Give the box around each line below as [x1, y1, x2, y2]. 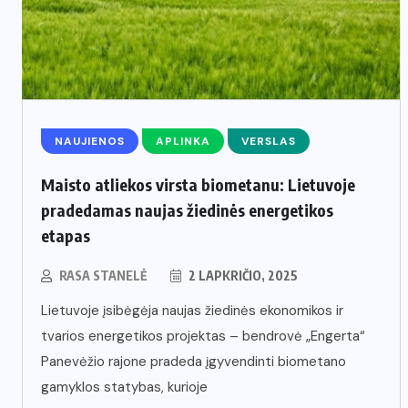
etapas [41, 224, 90, 246]
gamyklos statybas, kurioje [41, 377, 208, 396]
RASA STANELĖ [59, 267, 148, 283]
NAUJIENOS [55, 133, 125, 148]
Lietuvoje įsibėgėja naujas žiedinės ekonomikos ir [41, 301, 343, 320]
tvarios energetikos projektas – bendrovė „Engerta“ [41, 326, 365, 345]
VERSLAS [241, 133, 296, 148]
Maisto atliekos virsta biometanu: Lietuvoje [41, 173, 355, 195]
